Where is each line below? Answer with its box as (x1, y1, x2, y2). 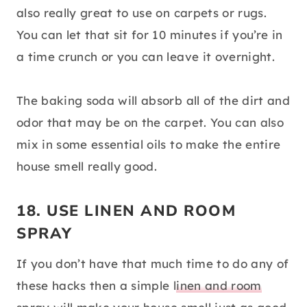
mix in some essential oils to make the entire (16, 137, 281, 152)
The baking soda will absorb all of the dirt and (16, 93, 290, 108)
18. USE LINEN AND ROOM (16, 201, 236, 222)
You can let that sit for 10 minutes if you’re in (16, 27, 283, 42)
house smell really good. (16, 159, 158, 174)
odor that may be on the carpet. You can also (16, 115, 284, 130)
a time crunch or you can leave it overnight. (16, 49, 275, 64)
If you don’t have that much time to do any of (16, 256, 289, 271)
